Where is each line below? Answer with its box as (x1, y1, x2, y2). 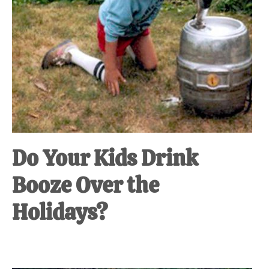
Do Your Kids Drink (12, 144, 198, 172)
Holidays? (12, 198, 107, 226)
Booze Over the (12, 171, 159, 199)
